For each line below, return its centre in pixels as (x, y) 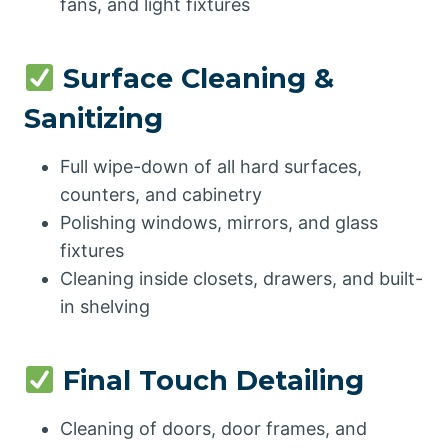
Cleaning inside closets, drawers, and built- (241, 278)
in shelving (105, 306)
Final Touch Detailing (209, 380)
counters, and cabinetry (161, 194)
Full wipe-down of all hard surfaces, (211, 166)
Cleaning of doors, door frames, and (213, 428)
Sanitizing (93, 118)
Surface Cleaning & (194, 78)
